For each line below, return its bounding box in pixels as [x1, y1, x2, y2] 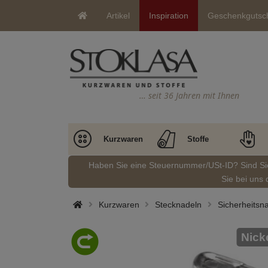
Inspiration [149, 11, 188, 20]
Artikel [106, 11, 130, 20]
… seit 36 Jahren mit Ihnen [139, 89, 239, 101]
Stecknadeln [155, 200, 202, 209]
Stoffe [187, 135, 209, 144]
